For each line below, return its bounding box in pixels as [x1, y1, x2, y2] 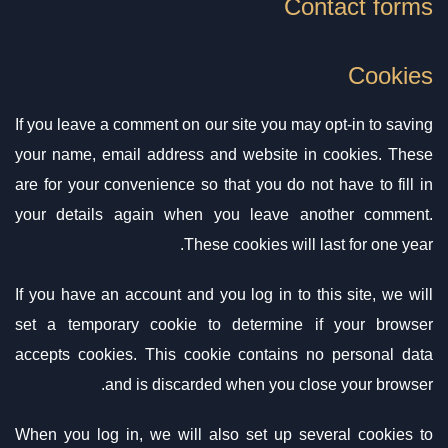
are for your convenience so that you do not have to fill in [15, 176, 433, 193]
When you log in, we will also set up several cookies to [15, 426, 433, 443]
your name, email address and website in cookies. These [15, 146, 433, 163]
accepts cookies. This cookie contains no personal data [15, 346, 433, 363]
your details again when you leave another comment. [15, 206, 433, 223]
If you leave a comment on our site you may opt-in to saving [15, 116, 433, 133]
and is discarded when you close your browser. [105, 376, 433, 393]
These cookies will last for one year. [184, 236, 433, 253]
